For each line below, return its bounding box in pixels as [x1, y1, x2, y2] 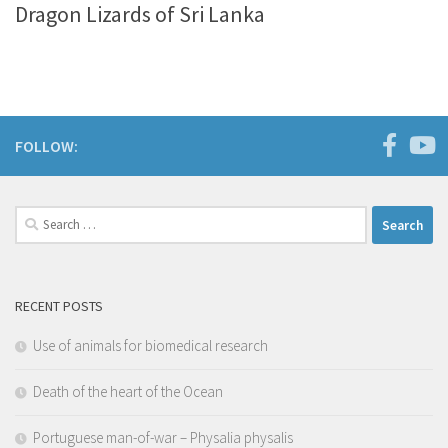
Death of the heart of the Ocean [33, 382, 223, 402]
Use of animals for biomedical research [33, 336, 268, 356]
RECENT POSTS [15, 297, 103, 316]
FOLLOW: [15, 136, 78, 157]
